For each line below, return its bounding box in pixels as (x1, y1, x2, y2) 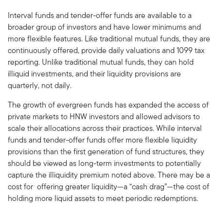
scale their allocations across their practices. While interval (8, 122, 202, 134)
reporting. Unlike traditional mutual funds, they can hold (8, 56, 194, 68)
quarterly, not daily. (8, 79, 72, 91)
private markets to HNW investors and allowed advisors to (8, 110, 200, 122)
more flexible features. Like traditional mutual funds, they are (8, 33, 210, 44)
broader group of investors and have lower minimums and (8, 21, 201, 33)
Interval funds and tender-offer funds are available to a (8, 9, 192, 21)
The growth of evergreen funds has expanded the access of (8, 99, 209, 110)
